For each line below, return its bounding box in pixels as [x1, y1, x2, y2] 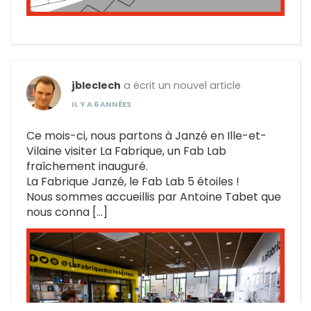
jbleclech [72, 78, 121, 92]
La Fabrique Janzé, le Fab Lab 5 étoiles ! [26, 173, 239, 190]
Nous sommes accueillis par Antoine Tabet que [26, 188, 281, 205]
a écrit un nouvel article [121, 78, 241, 92]
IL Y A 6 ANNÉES [72, 99, 131, 110]
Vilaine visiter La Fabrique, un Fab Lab [26, 142, 226, 159]
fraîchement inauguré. [26, 158, 148, 174]
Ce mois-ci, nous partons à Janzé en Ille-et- [26, 127, 267, 144]
